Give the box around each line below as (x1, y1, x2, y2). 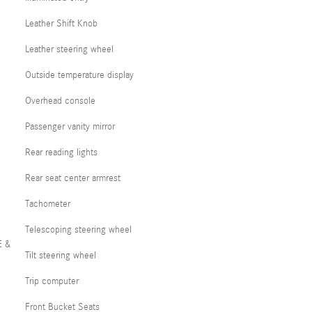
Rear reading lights (25, 146, 97, 158)
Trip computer (25, 275, 79, 287)
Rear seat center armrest (25, 172, 120, 184)
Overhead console (25, 95, 95, 107)
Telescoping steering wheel (25, 224, 132, 235)
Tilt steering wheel (25, 249, 96, 261)
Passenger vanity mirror (25, 120, 115, 132)
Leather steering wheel (25, 43, 114, 55)
